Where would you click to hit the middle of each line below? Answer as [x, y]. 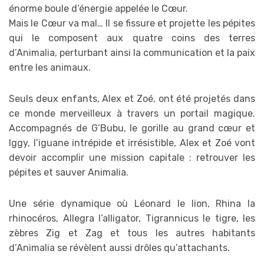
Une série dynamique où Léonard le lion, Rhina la [132, 203]
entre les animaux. [50, 67]
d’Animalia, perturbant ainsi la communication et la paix [132, 52]
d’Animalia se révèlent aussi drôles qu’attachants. [119, 247]
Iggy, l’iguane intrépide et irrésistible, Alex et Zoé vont [132, 143]
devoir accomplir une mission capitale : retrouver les [132, 157]
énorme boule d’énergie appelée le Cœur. [98, 8]
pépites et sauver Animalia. [69, 172]
